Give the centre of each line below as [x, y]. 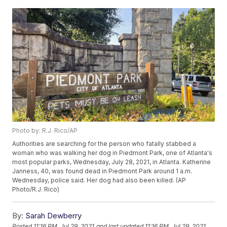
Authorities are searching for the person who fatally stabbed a [104, 144]
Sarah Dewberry [54, 216]
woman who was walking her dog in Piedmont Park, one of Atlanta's [112, 153]
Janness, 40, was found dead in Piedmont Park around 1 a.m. [102, 171]
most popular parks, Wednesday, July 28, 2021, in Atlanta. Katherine [112, 162]
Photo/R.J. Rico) [36, 190]
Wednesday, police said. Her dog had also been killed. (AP [99, 180]
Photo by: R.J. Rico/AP [45, 131]
